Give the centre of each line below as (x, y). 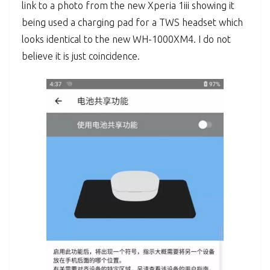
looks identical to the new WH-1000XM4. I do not (126, 39)
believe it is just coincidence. (81, 56)
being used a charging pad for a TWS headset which (132, 23)
